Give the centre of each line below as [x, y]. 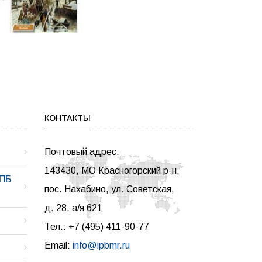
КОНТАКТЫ [68, 118]
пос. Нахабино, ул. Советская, [109, 189]
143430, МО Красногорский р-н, [112, 170]
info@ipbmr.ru [101, 245]
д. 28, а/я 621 [73, 208]
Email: [58, 245]
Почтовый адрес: [82, 151]
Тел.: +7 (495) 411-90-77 [97, 226]
